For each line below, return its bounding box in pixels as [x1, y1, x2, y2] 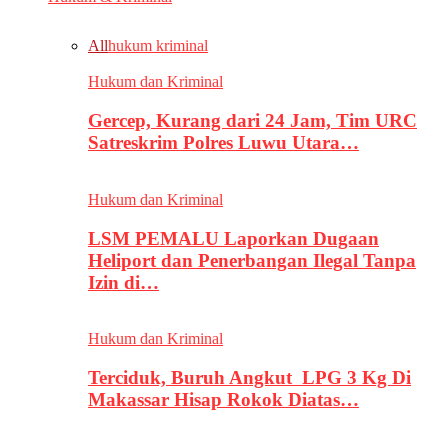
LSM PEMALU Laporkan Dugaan [88, 227, 379, 249]
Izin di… [88, 271, 159, 293]
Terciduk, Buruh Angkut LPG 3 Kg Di [88, 366, 411, 388]
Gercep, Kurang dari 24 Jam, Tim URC [88, 110, 417, 132]
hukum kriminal [108, 37, 208, 55]
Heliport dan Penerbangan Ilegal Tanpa [88, 249, 416, 271]
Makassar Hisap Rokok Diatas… [88, 388, 359, 410]
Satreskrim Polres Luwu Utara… [88, 132, 359, 154]
